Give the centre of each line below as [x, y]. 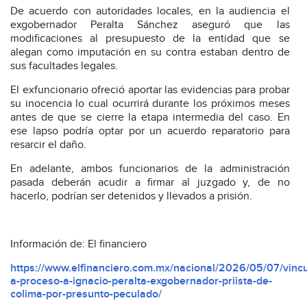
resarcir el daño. [48, 145]
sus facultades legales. [64, 66]
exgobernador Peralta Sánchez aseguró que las [150, 25]
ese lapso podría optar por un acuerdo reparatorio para [150, 131]
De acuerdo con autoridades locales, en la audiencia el [150, 11]
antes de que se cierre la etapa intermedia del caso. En [150, 117]
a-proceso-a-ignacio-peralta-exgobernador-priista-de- [141, 281]
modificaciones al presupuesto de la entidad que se [150, 38]
